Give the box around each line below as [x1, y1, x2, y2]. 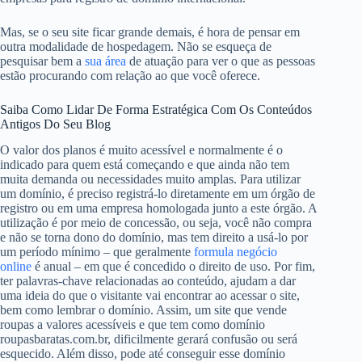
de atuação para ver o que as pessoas [126, 53, 315, 68]
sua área [85, 53, 126, 68]
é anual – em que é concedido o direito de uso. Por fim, [32, 259, 315, 274]
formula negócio [194, 245, 277, 259]
